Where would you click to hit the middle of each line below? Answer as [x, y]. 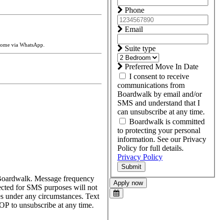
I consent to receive [159, 77]
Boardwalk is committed [167, 122]
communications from [151, 85]
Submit [131, 167]
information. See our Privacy [162, 139]
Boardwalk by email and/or [160, 94]
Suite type [139, 49]
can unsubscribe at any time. [161, 112]
